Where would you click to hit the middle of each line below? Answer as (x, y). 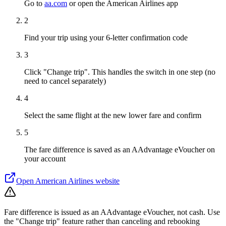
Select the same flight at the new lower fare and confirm (113, 115)
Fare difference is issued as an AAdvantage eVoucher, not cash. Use (112, 212)
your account (45, 158)
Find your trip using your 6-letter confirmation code (106, 37)
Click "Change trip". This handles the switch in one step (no (120, 72)
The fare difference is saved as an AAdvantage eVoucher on (120, 149)
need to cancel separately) (65, 81)
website (106, 181)
